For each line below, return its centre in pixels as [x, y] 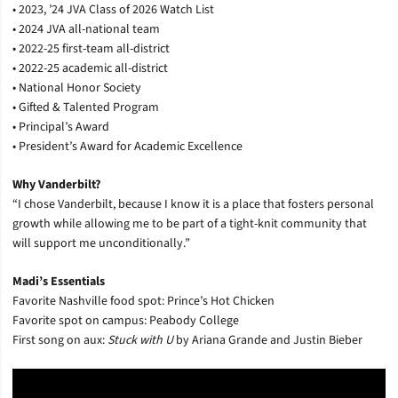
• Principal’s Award [61, 127]
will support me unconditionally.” [101, 243]
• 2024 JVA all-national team [86, 29]
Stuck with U [140, 340]
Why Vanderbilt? [56, 184]
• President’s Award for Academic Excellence [127, 146]
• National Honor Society [77, 88]
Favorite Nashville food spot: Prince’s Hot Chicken [143, 301]
